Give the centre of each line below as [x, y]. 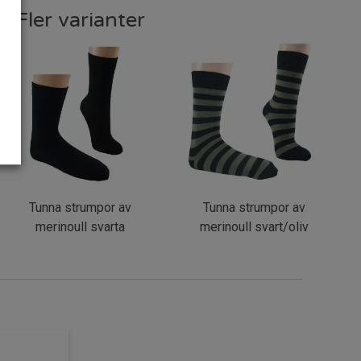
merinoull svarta [80, 226]
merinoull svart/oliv [254, 226]
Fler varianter [80, 19]
